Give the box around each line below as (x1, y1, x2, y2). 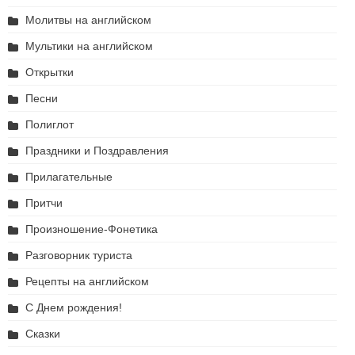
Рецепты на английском (25, 275, 149, 288)
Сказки (25, 327, 60, 341)
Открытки (25, 66, 74, 79)
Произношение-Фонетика (25, 223, 158, 236)
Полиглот (25, 118, 74, 132)
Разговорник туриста (25, 249, 132, 262)
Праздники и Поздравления (25, 144, 169, 158)
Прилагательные (25, 170, 113, 184)
